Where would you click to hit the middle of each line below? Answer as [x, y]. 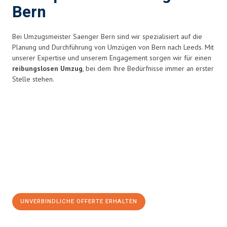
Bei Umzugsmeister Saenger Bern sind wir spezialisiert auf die [107, 36]
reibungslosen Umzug [47, 68]
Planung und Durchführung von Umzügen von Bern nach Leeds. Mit [113, 47]
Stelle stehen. [33, 79]
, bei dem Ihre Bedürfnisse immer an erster [148, 68]
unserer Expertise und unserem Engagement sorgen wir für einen [112, 58]
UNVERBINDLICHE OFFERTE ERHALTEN [79, 201]
